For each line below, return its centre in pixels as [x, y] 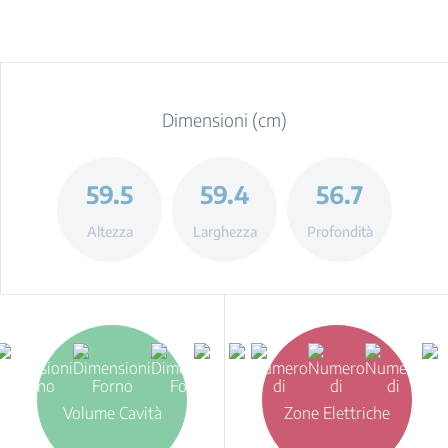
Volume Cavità [112, 413]
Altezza [109, 231]
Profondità [339, 231]
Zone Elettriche [336, 413]
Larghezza [224, 231]
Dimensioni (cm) [224, 119]
